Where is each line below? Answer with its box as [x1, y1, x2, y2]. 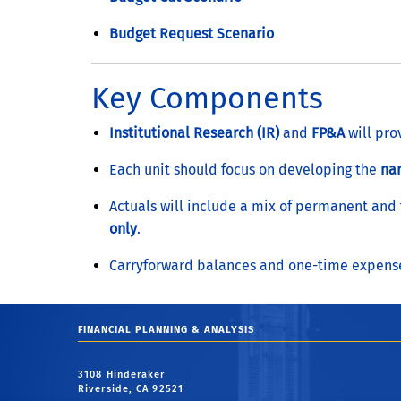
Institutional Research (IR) [109, 124, 279, 141]
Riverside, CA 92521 [78, 383, 183, 396]
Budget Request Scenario [109, 24, 274, 42]
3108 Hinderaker [78, 369, 166, 381]
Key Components [91, 79, 323, 116]
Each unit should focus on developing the [109, 160, 380, 178]
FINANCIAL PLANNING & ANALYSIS [78, 324, 254, 337]
